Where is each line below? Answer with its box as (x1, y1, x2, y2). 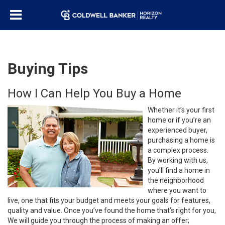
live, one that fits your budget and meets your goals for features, (8, 196, 210, 204)
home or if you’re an (148, 116, 211, 124)
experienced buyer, (148, 126, 207, 134)
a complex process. (148, 146, 208, 154)
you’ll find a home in (148, 166, 210, 174)
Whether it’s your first (148, 106, 214, 114)
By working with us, (148, 156, 208, 164)
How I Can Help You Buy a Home (8, 86, 181, 100)
